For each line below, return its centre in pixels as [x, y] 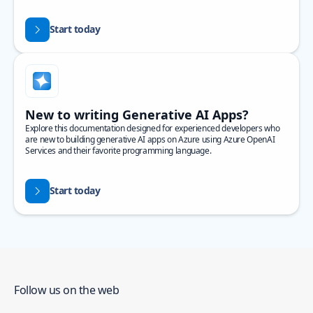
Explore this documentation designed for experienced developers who [153, 128]
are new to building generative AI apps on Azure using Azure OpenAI [150, 139]
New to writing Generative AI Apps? [137, 115]
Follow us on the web [67, 290]
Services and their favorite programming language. [118, 151]
